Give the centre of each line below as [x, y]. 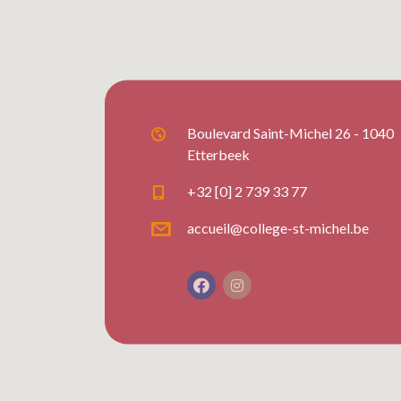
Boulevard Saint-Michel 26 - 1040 [290, 132]
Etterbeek [218, 154]
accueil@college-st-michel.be [278, 227]
